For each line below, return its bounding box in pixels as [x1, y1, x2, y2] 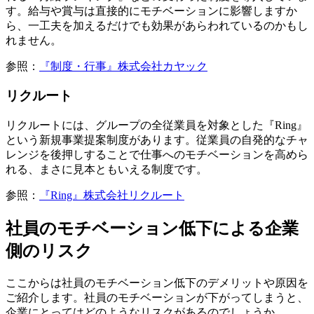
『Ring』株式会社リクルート [39, 189, 184, 202]
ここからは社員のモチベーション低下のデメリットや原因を [6, 276, 308, 289]
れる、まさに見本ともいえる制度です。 [6, 163, 207, 176]
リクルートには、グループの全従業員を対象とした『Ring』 [6, 119, 308, 132]
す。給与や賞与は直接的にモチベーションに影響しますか [6, 4, 297, 17]
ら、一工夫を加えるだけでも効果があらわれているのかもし [6, 19, 308, 32]
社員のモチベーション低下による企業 [6, 219, 299, 238]
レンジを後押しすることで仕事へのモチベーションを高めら [6, 149, 308, 161]
